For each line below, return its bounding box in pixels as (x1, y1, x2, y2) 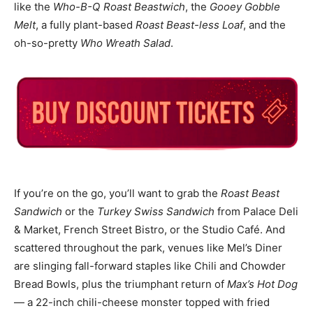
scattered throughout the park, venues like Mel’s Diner (14, 240, 282, 254)
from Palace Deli (214, 204, 298, 218)
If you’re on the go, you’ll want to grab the (14, 186, 221, 200)
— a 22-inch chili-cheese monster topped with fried (14, 295, 270, 309)
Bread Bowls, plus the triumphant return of (14, 277, 227, 291)
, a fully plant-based (36, 18, 136, 31)
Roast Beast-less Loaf (136, 18, 243, 31)
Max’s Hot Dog (227, 277, 298, 291)
